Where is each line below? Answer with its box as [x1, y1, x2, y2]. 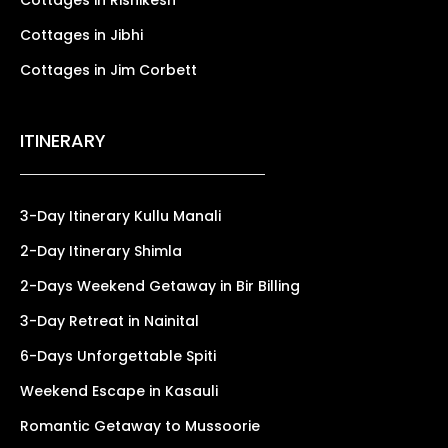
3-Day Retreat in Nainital [20, 310, 199, 331]
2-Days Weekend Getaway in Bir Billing [20, 275, 300, 296]
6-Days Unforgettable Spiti [20, 345, 216, 366]
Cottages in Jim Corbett [20, 59, 197, 80]
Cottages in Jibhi [20, 24, 143, 45]
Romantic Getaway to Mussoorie [20, 415, 260, 436]
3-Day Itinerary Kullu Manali [20, 205, 221, 226]
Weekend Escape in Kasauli [20, 380, 218, 401]
